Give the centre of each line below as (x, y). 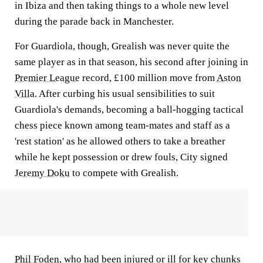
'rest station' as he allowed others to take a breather (120, 141)
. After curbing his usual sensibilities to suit (125, 94)
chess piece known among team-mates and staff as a (122, 125)
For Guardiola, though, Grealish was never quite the (122, 46)
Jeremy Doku (42, 173)
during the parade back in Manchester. (94, 21)
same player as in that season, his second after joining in (131, 62)
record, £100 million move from (148, 78)
